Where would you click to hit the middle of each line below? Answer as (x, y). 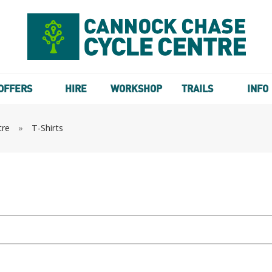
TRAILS (197, 89)
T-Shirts (47, 128)
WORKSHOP (137, 89)
